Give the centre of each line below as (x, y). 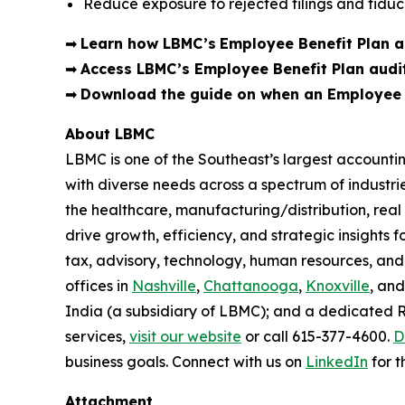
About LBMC (110, 133)
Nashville (164, 285)
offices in (99, 285)
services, (97, 336)
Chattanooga (251, 285)
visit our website (185, 336)
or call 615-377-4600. (317, 336)
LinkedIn (337, 361)
